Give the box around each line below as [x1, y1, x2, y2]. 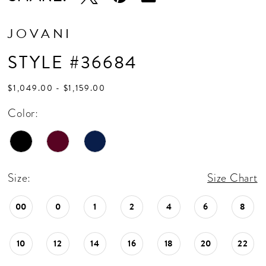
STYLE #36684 [8, 49, 138, 75]
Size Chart [207, 170, 258, 186]
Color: [8, 104, 39, 121]
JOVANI [8, 23, 72, 43]
